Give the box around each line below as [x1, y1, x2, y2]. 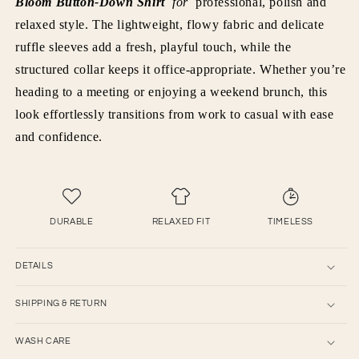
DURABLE [50, 217, 94, 227]
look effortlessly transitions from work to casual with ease [15, 107, 334, 122]
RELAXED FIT [151, 217, 211, 227]
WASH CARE [15, 337, 71, 346]
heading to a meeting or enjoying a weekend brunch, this [15, 85, 329, 99]
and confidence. [15, 130, 103, 144]
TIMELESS [268, 217, 313, 227]
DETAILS [15, 261, 54, 271]
